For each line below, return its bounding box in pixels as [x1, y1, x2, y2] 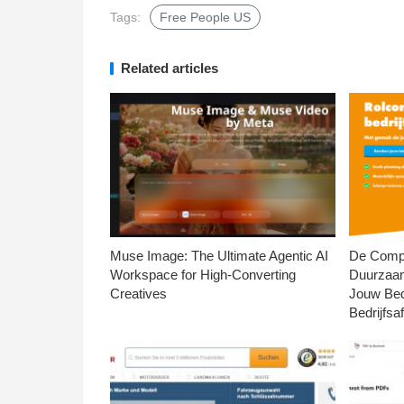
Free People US [160, 9, 251, 24]
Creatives [110, 286, 167, 302]
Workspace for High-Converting [110, 267, 296, 283]
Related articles [121, 60, 218, 76]
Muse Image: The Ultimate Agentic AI [110, 248, 328, 264]
